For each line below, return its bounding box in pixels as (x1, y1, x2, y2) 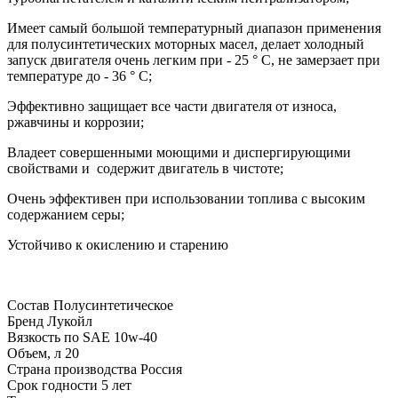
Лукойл (47, 313, 92, 329)
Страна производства (7, 361, 137, 377)
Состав (7, 297, 50, 313)
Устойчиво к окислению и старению (7, 236, 228, 252)
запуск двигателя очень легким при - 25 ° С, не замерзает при (7, 52, 380, 68)
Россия (140, 361, 182, 377)
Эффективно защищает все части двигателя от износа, (7, 98, 337, 114)
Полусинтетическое (53, 297, 173, 313)
